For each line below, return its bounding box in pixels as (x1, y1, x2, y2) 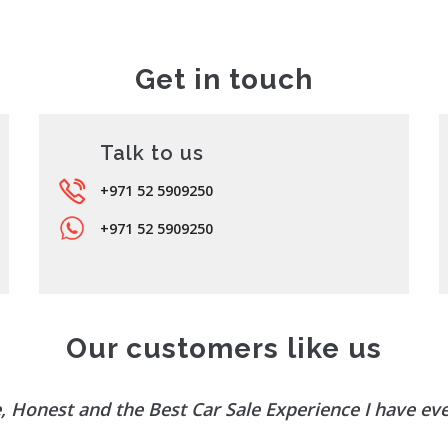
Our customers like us (66, 332, 382, 365)
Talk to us (99, 141, 204, 165)
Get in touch (135, 63, 313, 96)
